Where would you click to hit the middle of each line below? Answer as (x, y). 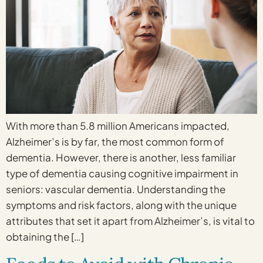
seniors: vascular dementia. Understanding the (116, 189)
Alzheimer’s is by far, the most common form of (115, 142)
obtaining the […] (45, 237)
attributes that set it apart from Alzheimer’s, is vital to (130, 221)
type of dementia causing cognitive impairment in (122, 173)
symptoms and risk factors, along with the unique (121, 205)
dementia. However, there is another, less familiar (121, 158)
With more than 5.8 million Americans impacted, (118, 126)
